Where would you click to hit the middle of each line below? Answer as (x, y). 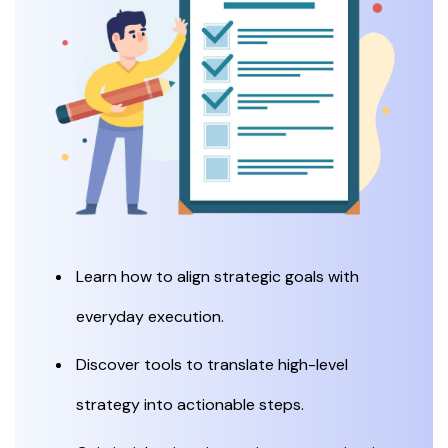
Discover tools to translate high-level (212, 364)
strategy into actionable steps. (190, 404)
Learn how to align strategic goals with (217, 276)
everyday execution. (150, 316)
